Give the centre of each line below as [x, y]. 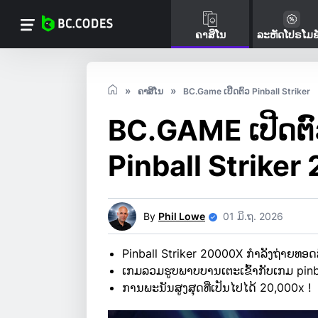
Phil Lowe [182, 216]
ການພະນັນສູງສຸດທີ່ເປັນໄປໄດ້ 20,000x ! [216, 288]
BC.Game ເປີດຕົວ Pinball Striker [247, 92]
